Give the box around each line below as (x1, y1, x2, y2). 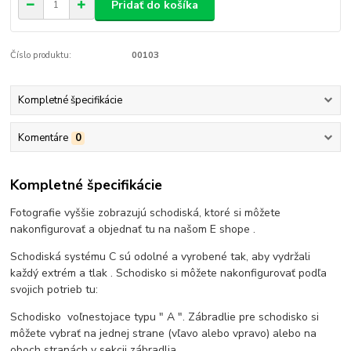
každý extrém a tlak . (10, 266, 114, 281)
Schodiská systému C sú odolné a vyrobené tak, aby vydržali (10, 249, 311, 265)
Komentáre (17, 130, 68, 145)
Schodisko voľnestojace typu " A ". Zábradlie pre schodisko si (10, 309, 320, 325)
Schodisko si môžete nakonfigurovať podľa (113, 266, 327, 281)
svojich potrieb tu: (10, 282, 99, 298)
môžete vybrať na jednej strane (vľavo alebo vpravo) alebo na (10, 326, 317, 342)
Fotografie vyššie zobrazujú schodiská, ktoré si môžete (10, 205, 281, 221)
